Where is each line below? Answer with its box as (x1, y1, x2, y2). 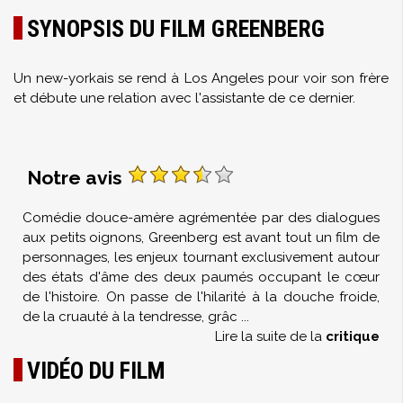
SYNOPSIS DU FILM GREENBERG (27, 15, 325, 42)
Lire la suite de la (215, 328, 326, 345)
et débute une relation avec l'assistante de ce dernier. (13, 90, 355, 106)
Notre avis (27, 166, 127, 189)
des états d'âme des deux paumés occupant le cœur (22, 269, 380, 285)
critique (326, 328, 380, 345)
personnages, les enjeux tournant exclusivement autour (22, 249, 380, 265)
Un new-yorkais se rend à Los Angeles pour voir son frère (13, 70, 389, 86)
